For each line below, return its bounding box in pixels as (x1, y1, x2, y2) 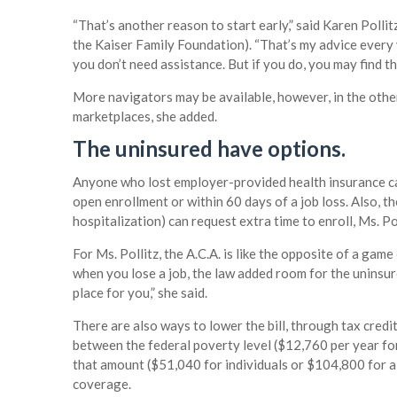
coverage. (73, 376, 131, 393)
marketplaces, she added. (73, 108, 217, 125)
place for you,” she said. (73, 284, 207, 301)
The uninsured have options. (73, 136, 346, 162)
